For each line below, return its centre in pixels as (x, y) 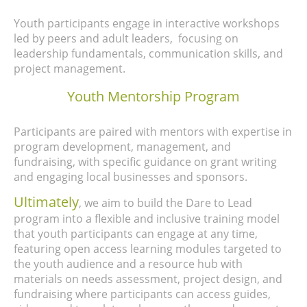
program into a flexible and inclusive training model (147, 219)
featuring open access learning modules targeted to (148, 249)
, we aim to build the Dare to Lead (165, 203)
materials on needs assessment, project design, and (148, 279)
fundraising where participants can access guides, (142, 294)
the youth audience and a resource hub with (128, 264)
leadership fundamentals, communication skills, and (148, 54)
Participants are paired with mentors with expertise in (153, 132)
